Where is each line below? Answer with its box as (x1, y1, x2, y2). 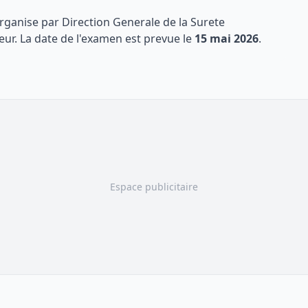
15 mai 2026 (195, 31, 258, 46)
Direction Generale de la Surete (62, 14, 225, 30)
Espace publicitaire (110, 180, 198, 193)
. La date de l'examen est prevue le (14, 31, 195, 46)
